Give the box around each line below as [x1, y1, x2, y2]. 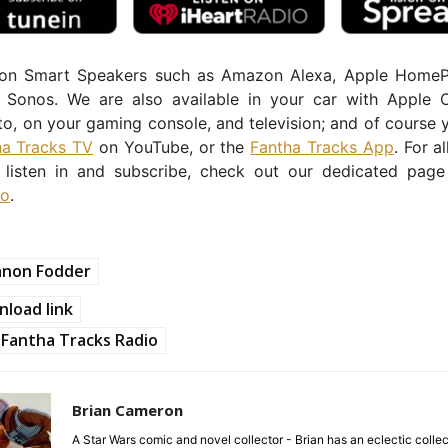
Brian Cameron [72, 399, 183, 420]
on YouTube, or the [93, 136, 251, 157]
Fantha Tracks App [250, 136, 394, 157]
